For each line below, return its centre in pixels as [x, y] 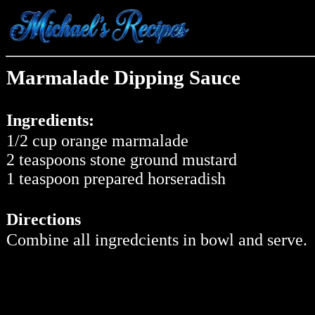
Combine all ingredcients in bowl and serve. [157, 240]
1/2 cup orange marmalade [97, 141]
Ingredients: [50, 121]
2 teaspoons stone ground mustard [122, 160]
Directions [44, 220]
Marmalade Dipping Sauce [123, 78]
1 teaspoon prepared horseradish [116, 179]
